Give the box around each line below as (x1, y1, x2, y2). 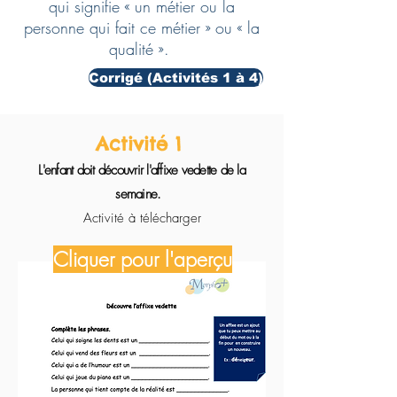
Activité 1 (95, 132, 189, 156)
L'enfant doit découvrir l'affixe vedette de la (38, 161, 245, 179)
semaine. (115, 185, 165, 203)
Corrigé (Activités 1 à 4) (89, 70, 263, 85)
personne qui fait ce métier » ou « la (24, 17, 260, 38)
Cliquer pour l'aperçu (52, 245, 232, 273)
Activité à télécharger (82, 209, 201, 227)
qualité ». (109, 38, 175, 59)
